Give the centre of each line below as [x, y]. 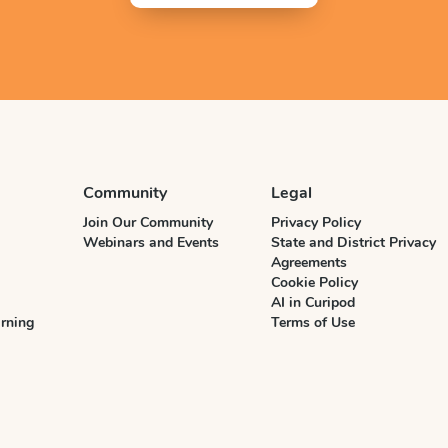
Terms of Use [313, 323]
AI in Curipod [313, 303]
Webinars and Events [151, 243]
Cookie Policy [314, 283]
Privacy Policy [316, 223]
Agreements [309, 263]
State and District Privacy [353, 243]
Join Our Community [148, 223]
